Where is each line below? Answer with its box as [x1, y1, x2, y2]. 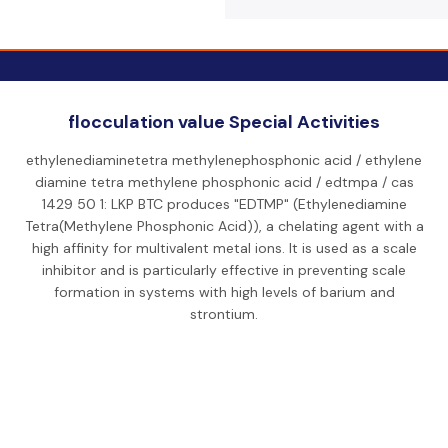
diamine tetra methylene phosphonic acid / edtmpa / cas [34, 173, 414, 191]
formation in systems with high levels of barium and [53, 283, 395, 301]
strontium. [190, 305, 258, 323]
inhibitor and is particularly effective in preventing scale [42, 261, 406, 279]
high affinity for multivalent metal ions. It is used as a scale [31, 239, 417, 257]
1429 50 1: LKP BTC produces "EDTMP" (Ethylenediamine [41, 195, 407, 213]
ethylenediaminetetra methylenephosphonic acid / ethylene [26, 151, 422, 169]
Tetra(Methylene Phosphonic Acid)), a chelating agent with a [24, 217, 424, 235]
